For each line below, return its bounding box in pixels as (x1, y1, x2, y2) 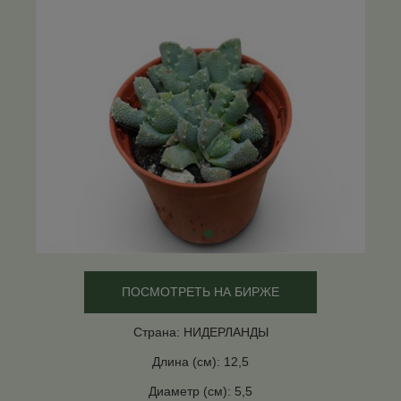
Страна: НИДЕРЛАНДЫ (132, 325, 269, 339)
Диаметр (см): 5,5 (149, 384, 252, 398)
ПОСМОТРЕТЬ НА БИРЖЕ (122, 285, 279, 299)
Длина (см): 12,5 (152, 354, 249, 369)
